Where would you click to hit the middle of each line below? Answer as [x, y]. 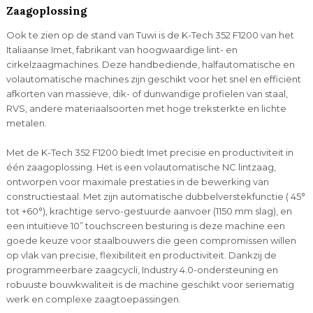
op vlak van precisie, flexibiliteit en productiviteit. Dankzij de [141, 255]
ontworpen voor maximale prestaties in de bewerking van [137, 181]
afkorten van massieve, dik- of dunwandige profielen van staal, [147, 93]
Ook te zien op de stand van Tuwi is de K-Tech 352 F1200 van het [150, 35]
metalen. [26, 123]
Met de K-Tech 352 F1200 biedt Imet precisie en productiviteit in [150, 152]
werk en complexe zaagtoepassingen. [93, 299]
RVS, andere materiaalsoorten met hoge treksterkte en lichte [146, 108]
